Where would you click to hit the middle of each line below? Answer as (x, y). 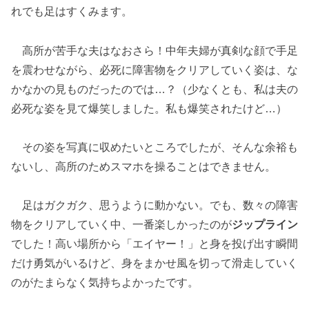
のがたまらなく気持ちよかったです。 (105, 283)
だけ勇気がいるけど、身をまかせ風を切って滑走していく (154, 263)
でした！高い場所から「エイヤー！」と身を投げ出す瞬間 (154, 244)
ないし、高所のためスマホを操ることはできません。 (143, 166)
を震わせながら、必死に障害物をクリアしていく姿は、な (154, 70)
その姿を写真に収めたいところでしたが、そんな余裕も (154, 147)
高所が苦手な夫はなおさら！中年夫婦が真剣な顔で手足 (154, 50)
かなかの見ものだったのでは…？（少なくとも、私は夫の (154, 89)
